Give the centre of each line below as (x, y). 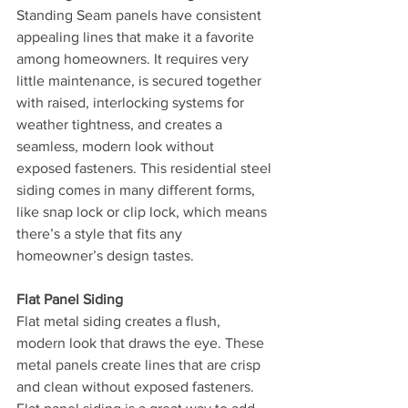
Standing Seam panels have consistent (141, 15)
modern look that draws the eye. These (142, 343)
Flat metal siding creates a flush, (120, 321)
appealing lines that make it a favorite (137, 37)
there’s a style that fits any (101, 234)
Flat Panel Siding (70, 299)
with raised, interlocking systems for (132, 102)
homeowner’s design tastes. (105, 255)
